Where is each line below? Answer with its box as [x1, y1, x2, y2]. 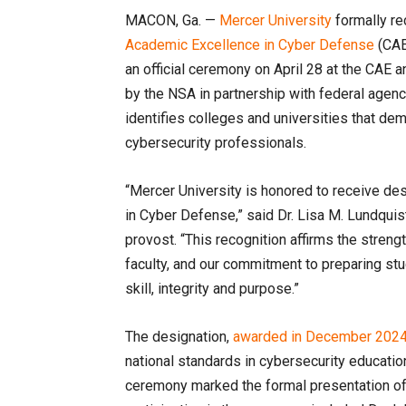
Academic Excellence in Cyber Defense [125, 36, 374, 53]
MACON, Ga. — [125, 12, 219, 29]
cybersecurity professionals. [125, 134, 306, 151]
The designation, [125, 328, 233, 345]
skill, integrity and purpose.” [125, 280, 299, 297]
